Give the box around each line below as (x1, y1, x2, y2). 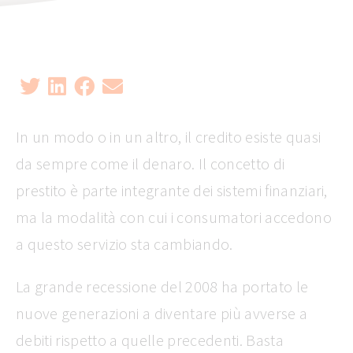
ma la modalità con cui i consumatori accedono (16, 207, 332, 227)
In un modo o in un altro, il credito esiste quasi (16, 127, 321, 147)
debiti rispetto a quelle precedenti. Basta (16, 330, 284, 350)
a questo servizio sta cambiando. (16, 234, 236, 254)
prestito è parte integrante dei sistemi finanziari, (16, 180, 328, 200)
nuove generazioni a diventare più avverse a (16, 303, 308, 323)
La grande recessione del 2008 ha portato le (16, 277, 309, 296)
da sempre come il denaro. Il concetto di (16, 154, 285, 173)
